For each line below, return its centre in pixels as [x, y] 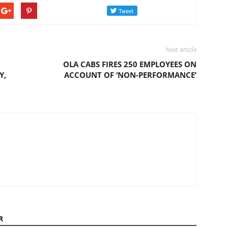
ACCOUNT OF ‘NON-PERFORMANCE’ [130, 75]
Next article [181, 50]
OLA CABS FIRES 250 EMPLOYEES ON [130, 64]
